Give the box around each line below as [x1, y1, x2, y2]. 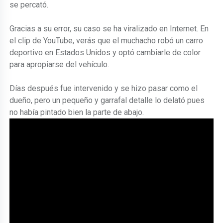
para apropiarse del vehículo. [9, 59, 110, 69]
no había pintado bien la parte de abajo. [9, 107, 144, 117]
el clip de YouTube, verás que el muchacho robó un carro [9, 35, 204, 45]
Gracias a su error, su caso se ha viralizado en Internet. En [9, 23, 209, 33]
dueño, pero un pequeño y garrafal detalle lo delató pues [9, 95, 205, 105]
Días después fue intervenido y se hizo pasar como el [9, 83, 198, 93]
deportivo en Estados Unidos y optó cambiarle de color [9, 47, 201, 57]
